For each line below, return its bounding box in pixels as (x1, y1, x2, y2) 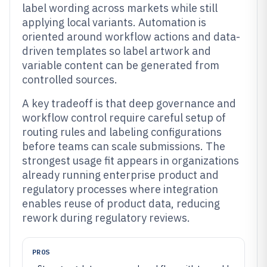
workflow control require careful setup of (22, 111, 226, 125)
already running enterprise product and (22, 168, 219, 182)
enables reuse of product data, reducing (22, 197, 220, 210)
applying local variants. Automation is (22, 15, 206, 29)
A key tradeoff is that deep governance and (22, 97, 236, 110)
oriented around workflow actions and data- (22, 30, 240, 44)
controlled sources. (22, 73, 117, 86)
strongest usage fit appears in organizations (22, 154, 239, 167)
